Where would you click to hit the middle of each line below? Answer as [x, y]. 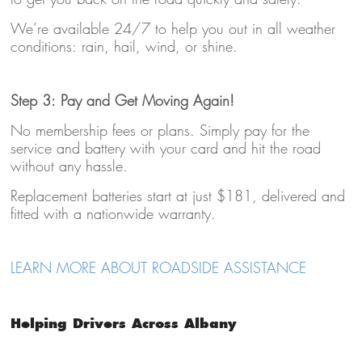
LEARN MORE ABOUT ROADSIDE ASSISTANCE [158, 268]
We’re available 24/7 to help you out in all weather [173, 29]
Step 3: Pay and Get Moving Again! [122, 101]
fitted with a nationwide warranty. [113, 214]
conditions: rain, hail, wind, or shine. [124, 47]
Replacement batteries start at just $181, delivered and [177, 196]
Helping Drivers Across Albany [123, 324]
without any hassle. [69, 166]
